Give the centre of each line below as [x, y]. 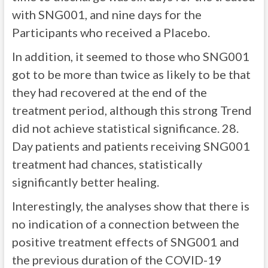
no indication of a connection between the [125, 224]
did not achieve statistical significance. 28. [125, 128]
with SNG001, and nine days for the [106, 15]
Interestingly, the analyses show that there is [130, 206]
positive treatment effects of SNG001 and [125, 242]
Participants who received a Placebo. [111, 33]
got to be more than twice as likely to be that [131, 74]
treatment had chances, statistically [107, 164]
